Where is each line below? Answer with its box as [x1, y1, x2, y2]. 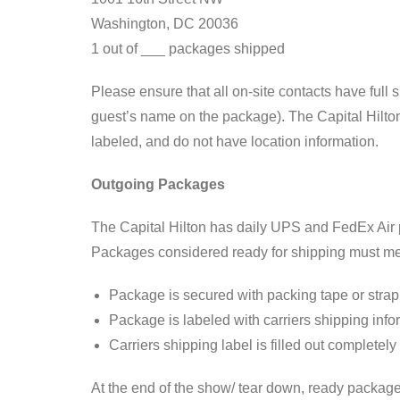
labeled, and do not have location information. [91, 133, 379, 149]
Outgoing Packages [91, 176, 225, 192]
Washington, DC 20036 [91, 15, 238, 31]
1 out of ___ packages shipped [91, 40, 285, 56]
